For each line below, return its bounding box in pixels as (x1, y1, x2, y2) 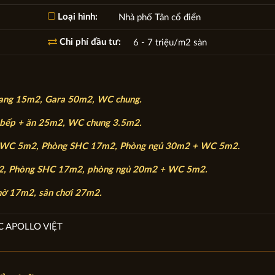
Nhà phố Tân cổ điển (118, 12, 201, 22)
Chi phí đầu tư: (56, 37, 121, 47)
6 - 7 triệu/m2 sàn (133, 37, 207, 47)
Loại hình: (55, 12, 98, 21)
